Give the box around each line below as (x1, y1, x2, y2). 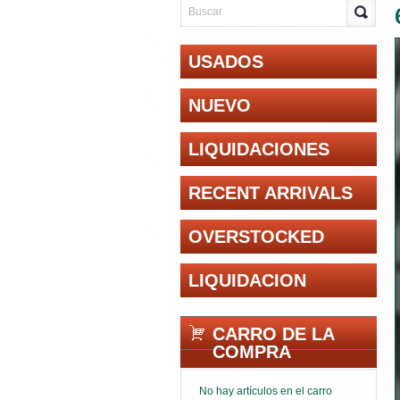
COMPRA (212, 342, 291, 362)
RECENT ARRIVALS (188, 183, 353, 203)
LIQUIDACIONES (188, 139, 329, 159)
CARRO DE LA (212, 324, 334, 344)
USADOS (188, 52, 263, 71)
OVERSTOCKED (188, 227, 324, 246)
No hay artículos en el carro (199, 385, 332, 397)
